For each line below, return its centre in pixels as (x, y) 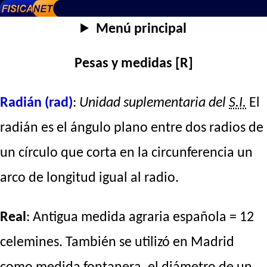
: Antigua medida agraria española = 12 (140, 218)
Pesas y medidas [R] (133, 64)
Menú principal (141, 29)
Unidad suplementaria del (154, 103)
